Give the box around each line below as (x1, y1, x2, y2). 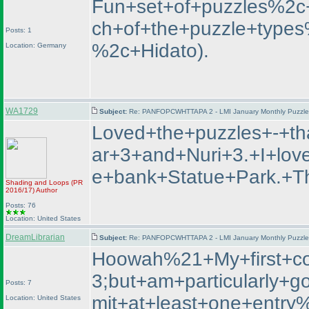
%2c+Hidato (92, 40, 197, 61)
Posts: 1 (6, 26, 32, 34)
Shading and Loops (6, 179, 71, 186)
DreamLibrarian (6, 232, 65, 242)
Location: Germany (6, 41, 66, 49)
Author (34, 186, 57, 194)
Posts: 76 (6, 201, 36, 209)
